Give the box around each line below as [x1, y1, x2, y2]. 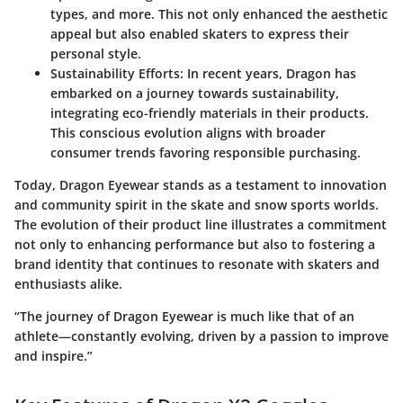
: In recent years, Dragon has [180, 65, 356, 83]
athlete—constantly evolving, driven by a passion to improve [14, 327, 389, 345]
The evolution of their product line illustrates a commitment [14, 216, 387, 234]
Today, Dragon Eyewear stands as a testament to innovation [14, 176, 387, 194]
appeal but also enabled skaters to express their [50, 25, 349, 43]
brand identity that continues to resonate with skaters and [14, 255, 380, 273]
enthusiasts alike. [14, 275, 122, 293]
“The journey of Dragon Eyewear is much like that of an [14, 308, 354, 326]
